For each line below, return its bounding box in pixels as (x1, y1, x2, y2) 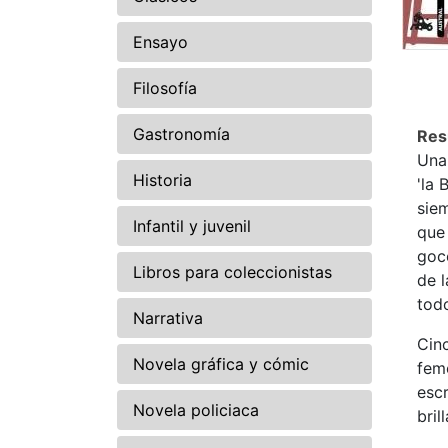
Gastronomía (133, 124, 230, 145)
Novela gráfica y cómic (133, 354, 309, 375)
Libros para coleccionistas (133, 262, 332, 283)
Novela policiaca (133, 400, 259, 421)
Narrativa (133, 308, 203, 329)
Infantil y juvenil (133, 216, 251, 237)
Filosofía (133, 78, 197, 99)
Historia (133, 170, 192, 191)
